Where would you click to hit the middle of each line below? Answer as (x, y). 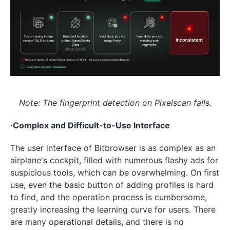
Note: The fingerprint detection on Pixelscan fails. (115, 103)
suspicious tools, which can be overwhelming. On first (115, 173)
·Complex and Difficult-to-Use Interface (90, 126)
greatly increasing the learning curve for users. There (113, 210)
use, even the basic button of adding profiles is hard (112, 185)
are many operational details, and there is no (97, 222)
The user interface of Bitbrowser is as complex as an (113, 148)
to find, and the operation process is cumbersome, (109, 197)
